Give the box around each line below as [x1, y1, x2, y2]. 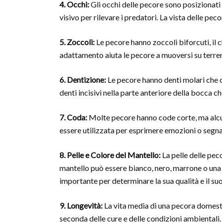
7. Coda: [59, 112, 87, 122]
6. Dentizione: [59, 75, 106, 85]
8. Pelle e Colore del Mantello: [59, 150, 161, 160]
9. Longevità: [59, 201, 103, 211]
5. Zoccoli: [59, 37, 95, 47]
